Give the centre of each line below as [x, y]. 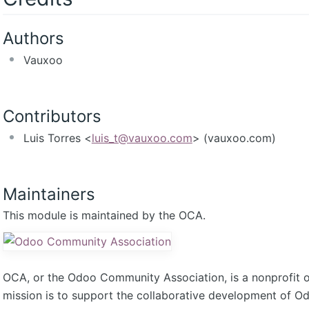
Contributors [52, 116]
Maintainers [49, 194]
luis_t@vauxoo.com [142, 138]
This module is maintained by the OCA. [104, 216]
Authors [33, 38]
